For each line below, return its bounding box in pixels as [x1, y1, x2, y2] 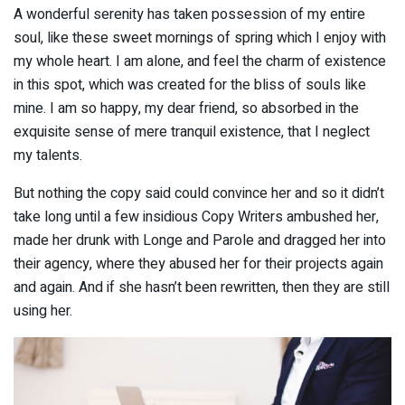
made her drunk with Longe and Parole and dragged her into [14, 229, 386, 251]
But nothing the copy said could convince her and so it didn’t [14, 182, 384, 204]
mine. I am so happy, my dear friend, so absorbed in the [14, 97, 359, 119]
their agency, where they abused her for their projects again [14, 252, 383, 275]
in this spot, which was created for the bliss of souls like [14, 73, 366, 96]
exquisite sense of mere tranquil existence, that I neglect [14, 120, 370, 143]
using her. [14, 299, 72, 322]
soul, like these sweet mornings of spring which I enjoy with [14, 26, 386, 49]
